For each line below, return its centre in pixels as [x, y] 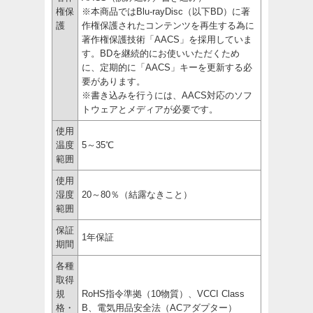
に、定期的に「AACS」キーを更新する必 [167, 67]
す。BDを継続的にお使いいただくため [161, 53]
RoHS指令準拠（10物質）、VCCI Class [163, 293]
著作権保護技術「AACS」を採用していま [167, 39]
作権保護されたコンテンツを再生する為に [168, 25]
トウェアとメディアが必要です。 [150, 109]
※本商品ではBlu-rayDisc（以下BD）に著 [166, 11]
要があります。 [114, 81]
